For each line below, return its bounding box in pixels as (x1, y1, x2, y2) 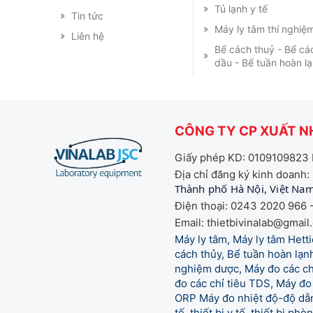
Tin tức (71, 9, 103, 22)
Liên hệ (71, 29, 104, 42)
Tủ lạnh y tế (214, 2, 268, 15)
